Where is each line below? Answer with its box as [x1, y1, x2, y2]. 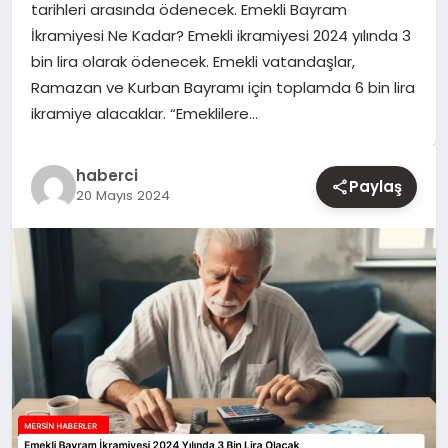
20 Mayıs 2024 [75, 185, 170, 205]
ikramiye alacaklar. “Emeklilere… [30, 103, 258, 124]
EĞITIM [26, 90, 75, 110]
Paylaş [349, 176, 403, 197]
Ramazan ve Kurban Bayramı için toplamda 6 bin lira [30, 77, 415, 98]
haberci [75, 164, 138, 186]
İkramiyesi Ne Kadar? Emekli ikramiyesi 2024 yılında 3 [30, 25, 411, 46]
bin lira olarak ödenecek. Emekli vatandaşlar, [30, 51, 355, 72]
